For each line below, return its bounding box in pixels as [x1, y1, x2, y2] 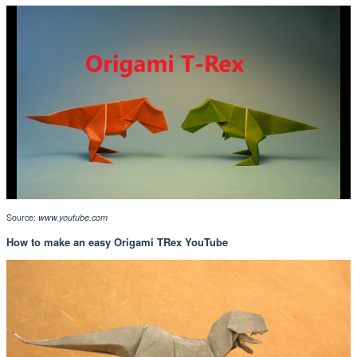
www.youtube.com [38, 210, 108, 223]
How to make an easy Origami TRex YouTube [6, 233, 228, 249]
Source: [6, 210, 38, 223]
